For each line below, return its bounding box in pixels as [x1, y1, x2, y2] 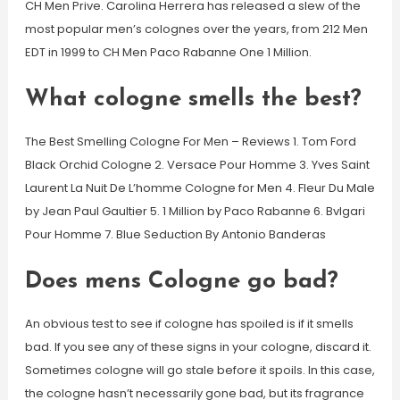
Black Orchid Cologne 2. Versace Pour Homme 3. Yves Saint [24, 156, 370, 173]
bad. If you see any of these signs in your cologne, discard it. [24, 338, 371, 355]
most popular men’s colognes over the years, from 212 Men [24, 21, 368, 37]
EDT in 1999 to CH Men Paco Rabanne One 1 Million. [24, 44, 312, 61]
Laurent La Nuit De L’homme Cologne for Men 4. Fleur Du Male [24, 179, 375, 196]
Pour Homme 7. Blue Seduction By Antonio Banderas [24, 226, 326, 243]
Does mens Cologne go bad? [24, 270, 338, 294]
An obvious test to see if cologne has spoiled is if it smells [24, 315, 354, 332]
